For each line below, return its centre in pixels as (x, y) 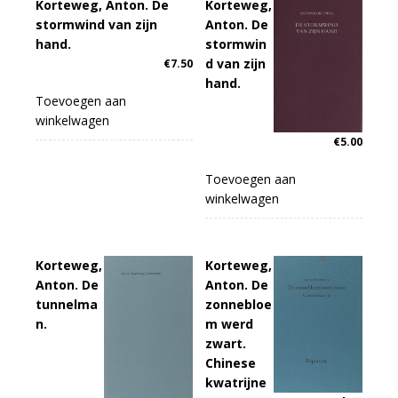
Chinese (231, 363)
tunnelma (67, 305)
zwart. (226, 344)
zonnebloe (239, 305)
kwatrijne (236, 383)
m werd (230, 324)
